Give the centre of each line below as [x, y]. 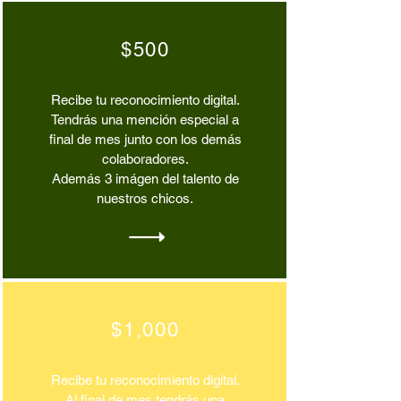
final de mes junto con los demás [145, 139]
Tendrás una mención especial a [145, 119]
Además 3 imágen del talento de [145, 179]
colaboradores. [145, 159]
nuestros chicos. [145, 198]
